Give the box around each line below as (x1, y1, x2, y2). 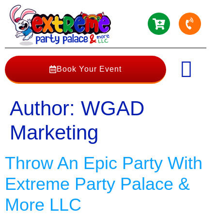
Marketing (10, 121, 98, 144)
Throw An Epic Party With (5, 153, 202, 173)
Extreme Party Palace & (5, 173, 190, 194)
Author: (10, 96, 81, 120)
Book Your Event (56, 65, 122, 74)
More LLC (5, 194, 81, 215)
